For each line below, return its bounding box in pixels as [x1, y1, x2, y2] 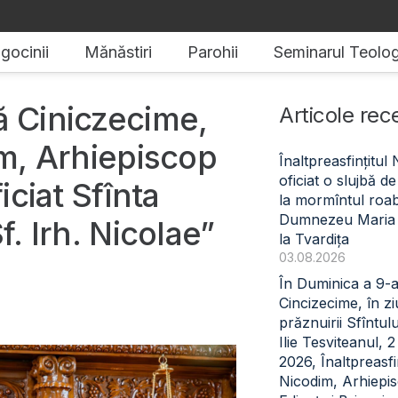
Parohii [187, 43, 239, 61]
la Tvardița [279, 230, 350, 248]
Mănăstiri [84, 43, 153, 61]
